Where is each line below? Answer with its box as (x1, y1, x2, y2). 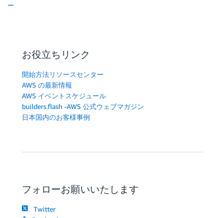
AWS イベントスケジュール (22, 91, 106, 100)
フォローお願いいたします (22, 183, 139, 195)
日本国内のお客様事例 (22, 112, 90, 121)
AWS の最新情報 (22, 80, 72, 89)
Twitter (30, 204, 56, 213)
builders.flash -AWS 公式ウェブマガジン (22, 102, 144, 110)
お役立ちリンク (22, 48, 90, 60)
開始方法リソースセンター (22, 70, 104, 78)
